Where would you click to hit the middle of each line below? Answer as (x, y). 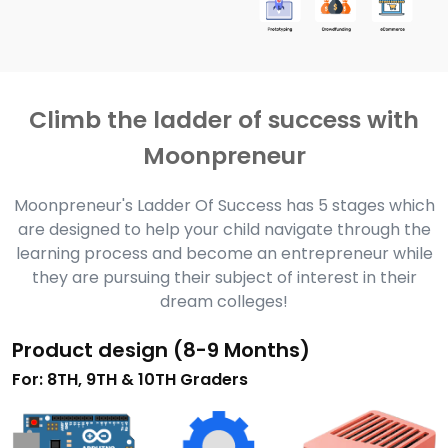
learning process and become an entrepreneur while (224, 253)
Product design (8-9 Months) (161, 349)
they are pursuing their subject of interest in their (224, 277)
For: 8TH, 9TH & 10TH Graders (130, 379)
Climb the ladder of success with (224, 119)
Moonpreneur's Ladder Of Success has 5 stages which (224, 205)
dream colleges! (224, 301)
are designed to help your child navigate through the (224, 229)
